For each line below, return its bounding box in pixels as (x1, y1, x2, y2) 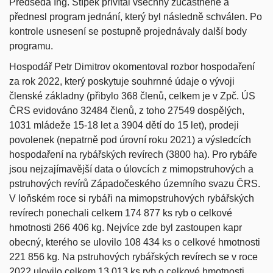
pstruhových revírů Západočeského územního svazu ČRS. (9, 178, 260, 189)
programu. (9, 40, 53, 51)
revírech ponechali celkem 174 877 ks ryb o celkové (9, 207, 232, 218)
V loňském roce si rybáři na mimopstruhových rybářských (9, 193, 254, 204)
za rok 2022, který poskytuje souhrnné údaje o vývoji (9, 76, 235, 87)
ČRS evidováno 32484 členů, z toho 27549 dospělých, (9, 105, 244, 116)
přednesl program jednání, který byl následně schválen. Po (9, 11, 262, 22)
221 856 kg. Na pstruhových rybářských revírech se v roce (9, 251, 258, 262)
